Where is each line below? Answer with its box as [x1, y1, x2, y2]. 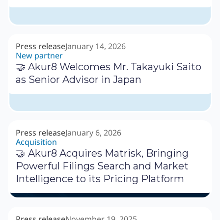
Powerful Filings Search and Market [16, 160, 189, 172]
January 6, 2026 [65, 127, 121, 138]
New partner [16, 50, 63, 61]
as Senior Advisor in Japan [16, 74, 141, 86]
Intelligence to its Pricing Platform [16, 173, 184, 185]
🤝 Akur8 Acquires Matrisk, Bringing [16, 147, 189, 160]
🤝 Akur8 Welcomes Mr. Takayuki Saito [16, 61, 201, 73]
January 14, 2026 [65, 41, 126, 52]
